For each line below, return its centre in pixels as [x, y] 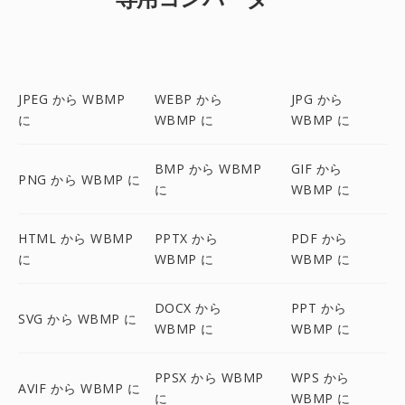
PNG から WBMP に [80, 179]
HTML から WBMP [75, 238]
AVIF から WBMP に [79, 388]
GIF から [316, 169]
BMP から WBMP [208, 169]
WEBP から [188, 99]
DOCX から [188, 308]
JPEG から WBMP [71, 99]
